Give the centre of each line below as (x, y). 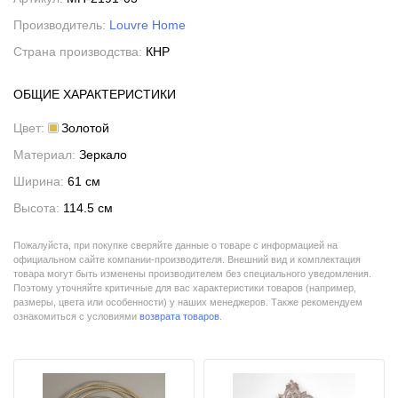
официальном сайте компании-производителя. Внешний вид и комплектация (187, 259)
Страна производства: (80, 52)
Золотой (85, 128)
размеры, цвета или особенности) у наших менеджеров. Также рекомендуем (188, 302)
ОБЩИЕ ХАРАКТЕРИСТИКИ (95, 94)
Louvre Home (147, 25)
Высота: (38, 208)
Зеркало (103, 155)
